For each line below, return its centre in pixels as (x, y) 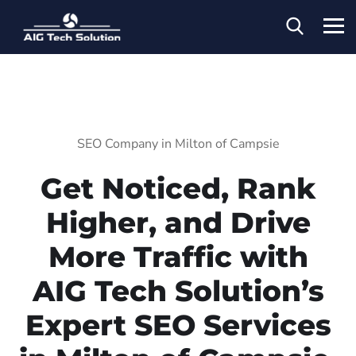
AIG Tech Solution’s (178, 290)
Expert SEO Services (178, 325)
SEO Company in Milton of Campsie (178, 143)
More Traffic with (178, 256)
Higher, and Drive (178, 222)
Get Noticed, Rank (178, 188)
